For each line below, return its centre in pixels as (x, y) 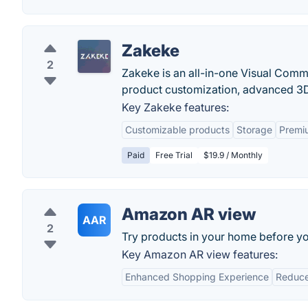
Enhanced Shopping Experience (197, 277)
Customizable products (177, 130)
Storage (254, 130)
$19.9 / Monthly (233, 155)
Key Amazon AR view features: (200, 254)
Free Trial (174, 155)
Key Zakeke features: (175, 107)
